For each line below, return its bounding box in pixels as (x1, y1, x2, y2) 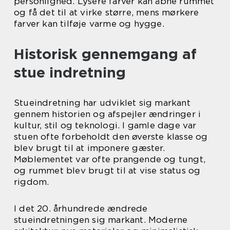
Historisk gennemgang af (14, 45, 197, 63)
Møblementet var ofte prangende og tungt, (14, 154, 206, 164)
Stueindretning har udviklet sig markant (14, 97, 190, 108)
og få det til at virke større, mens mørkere (14, 7, 199, 17)
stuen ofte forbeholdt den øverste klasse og (14, 131, 208, 142)
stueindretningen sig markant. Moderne (14, 214, 188, 225)
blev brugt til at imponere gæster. (14, 142, 165, 153)
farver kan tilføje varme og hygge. (14, 18, 164, 29)
